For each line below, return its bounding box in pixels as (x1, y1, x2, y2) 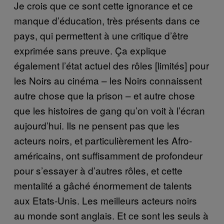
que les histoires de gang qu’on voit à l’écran (14, 103, 205, 117)
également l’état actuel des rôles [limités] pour (14, 58, 209, 72)
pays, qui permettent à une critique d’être (14, 28, 188, 42)
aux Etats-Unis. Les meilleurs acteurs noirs (14, 193, 197, 207)
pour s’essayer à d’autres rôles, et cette (14, 163, 182, 177)
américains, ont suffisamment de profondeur (14, 148, 202, 162)
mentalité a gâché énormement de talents (14, 178, 192, 192)
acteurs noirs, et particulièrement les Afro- (14, 133, 192, 147)
